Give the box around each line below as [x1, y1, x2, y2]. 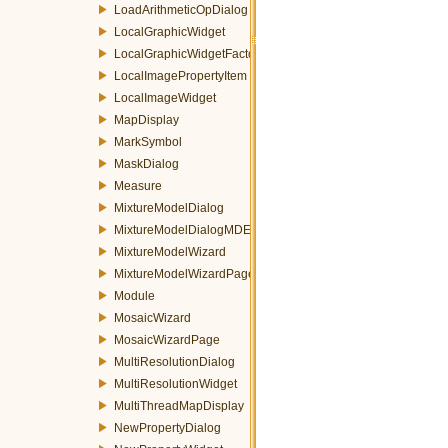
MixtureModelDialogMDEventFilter [114, 222, 301, 237]
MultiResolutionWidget [114, 376, 237, 391]
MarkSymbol [114, 134, 182, 149]
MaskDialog [114, 156, 179, 171]
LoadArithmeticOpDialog [114, 2, 248, 17]
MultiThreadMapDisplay [114, 398, 244, 413]
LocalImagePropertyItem [114, 68, 247, 83]
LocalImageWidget [114, 90, 216, 105]
